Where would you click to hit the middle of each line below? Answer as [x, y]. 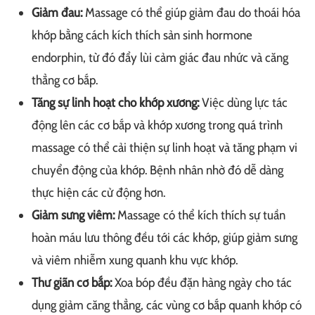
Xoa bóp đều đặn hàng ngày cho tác [202, 282]
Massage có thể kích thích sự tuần [200, 215]
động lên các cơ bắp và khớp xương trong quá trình [157, 125]
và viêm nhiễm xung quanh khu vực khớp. [135, 260]
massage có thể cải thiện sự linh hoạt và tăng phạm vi [165, 147]
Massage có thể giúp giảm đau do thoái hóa [191, 12]
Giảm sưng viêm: [73, 215]
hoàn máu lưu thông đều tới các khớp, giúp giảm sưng [165, 237]
